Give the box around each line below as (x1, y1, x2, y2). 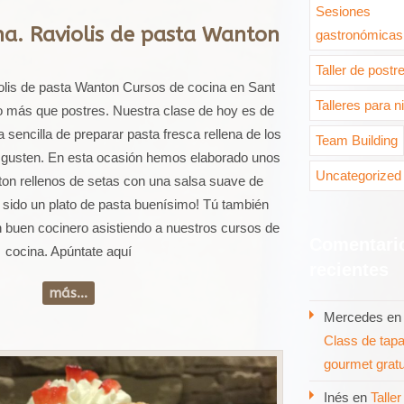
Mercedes (324, 309, 383, 325)
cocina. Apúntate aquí (5, 243, 132, 259)
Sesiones (316, 4, 371, 19)
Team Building (316, 133, 398, 148)
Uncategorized (316, 168, 401, 183)
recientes (309, 260, 389, 280)
